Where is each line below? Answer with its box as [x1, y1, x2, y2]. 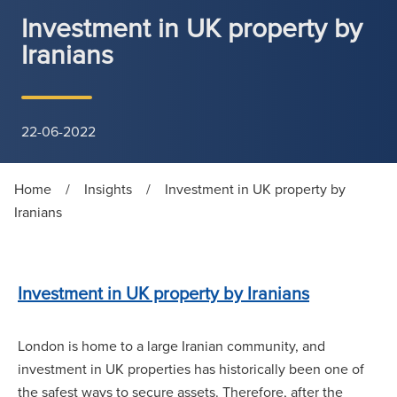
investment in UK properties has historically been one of [18, 359, 364, 379]
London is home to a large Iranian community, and [18, 336, 325, 356]
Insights [84, 179, 132, 198]
